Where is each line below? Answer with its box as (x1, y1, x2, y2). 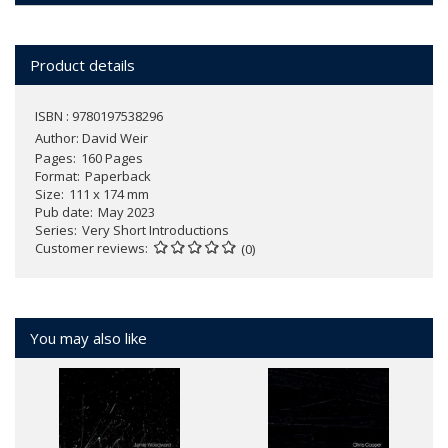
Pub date (35, 202, 90, 221)
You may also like (30, 327, 147, 348)
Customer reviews (35, 238, 145, 257)
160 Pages (81, 148, 143, 167)
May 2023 (98, 202, 155, 221)
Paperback (85, 166, 151, 185)
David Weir (82, 128, 148, 147)
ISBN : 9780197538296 (35, 106, 163, 125)
